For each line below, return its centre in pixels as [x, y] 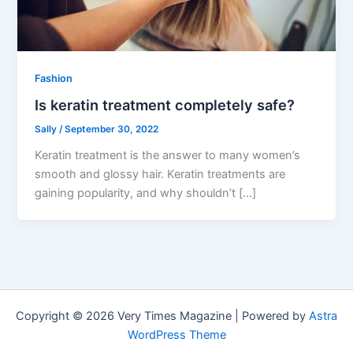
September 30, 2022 [112, 130]
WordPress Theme [176, 335]
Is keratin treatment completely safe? [165, 105]
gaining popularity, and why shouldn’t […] [146, 193]
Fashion [54, 78]
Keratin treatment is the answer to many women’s [168, 156]
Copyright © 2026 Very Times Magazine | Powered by [162, 316]
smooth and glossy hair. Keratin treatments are [160, 175]
